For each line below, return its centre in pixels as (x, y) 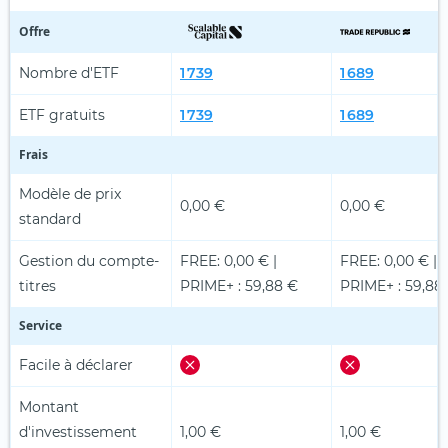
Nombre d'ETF (69, 72)
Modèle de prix (70, 193)
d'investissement (78, 431)
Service (40, 325)
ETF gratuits (62, 114)
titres (37, 285)
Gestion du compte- (89, 260)
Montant (49, 406)
